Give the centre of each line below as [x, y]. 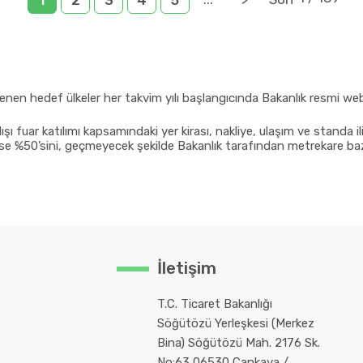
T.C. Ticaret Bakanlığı [214, 304]
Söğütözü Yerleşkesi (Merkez [235, 323]
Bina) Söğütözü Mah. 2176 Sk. [238, 343]
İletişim [186, 268]
